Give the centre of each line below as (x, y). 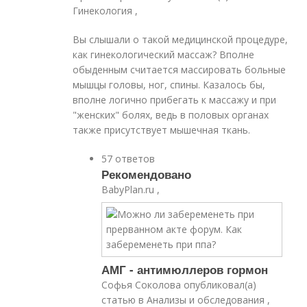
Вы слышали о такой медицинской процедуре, (181, 39)
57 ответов (128, 159)
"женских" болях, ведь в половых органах (171, 115)
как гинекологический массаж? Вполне (164, 54)
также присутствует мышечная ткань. (162, 130)
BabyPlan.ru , (131, 189)
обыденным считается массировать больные (180, 70)
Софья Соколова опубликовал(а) (179, 285)
